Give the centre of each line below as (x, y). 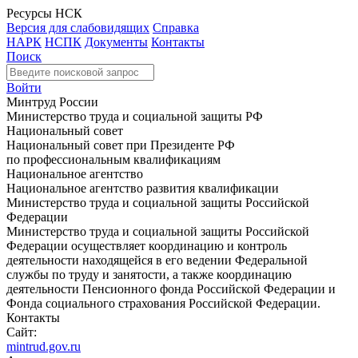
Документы (116, 42)
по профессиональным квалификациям (113, 159)
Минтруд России (52, 102)
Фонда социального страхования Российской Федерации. (163, 303)
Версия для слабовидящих (78, 28)
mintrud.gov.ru (44, 346)
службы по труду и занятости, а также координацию (149, 274)
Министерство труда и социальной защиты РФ (135, 116)
